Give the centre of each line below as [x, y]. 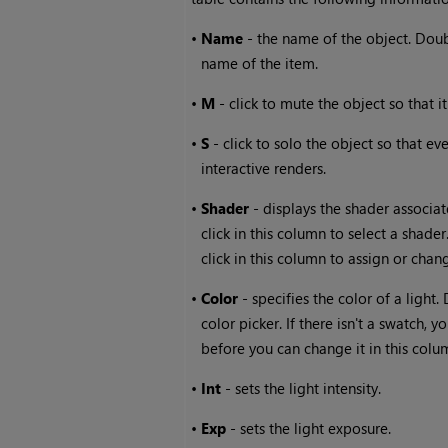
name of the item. [260, 63]
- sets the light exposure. [309, 428]
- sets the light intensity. [301, 388]
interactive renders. [264, 168]
